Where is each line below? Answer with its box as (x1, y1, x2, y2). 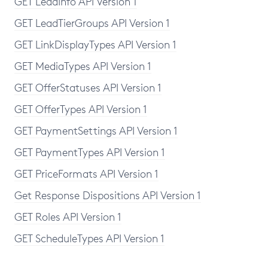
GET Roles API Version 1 (14, 210, 121, 223)
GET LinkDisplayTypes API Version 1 (14, 38, 176, 51)
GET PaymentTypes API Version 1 (14, 145, 165, 159)
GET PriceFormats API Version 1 (14, 167, 159, 180)
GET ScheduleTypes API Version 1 (14, 232, 165, 245)
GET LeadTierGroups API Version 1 (14, 16, 170, 29)
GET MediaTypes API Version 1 (14, 59, 151, 72)
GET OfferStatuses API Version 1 (14, 81, 162, 94)
